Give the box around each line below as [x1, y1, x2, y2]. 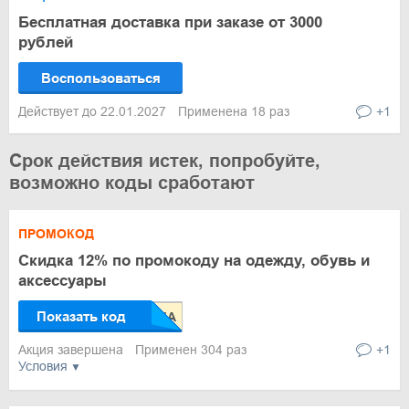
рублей [18, 34, 73, 51]
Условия [18, 359, 68, 373]
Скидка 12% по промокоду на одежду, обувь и [18, 252, 370, 269]
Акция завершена [18, 342, 127, 357]
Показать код [37, 309, 126, 324]
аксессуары [18, 272, 107, 289]
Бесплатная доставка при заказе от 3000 [18, 14, 322, 31]
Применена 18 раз [178, 104, 289, 119]
